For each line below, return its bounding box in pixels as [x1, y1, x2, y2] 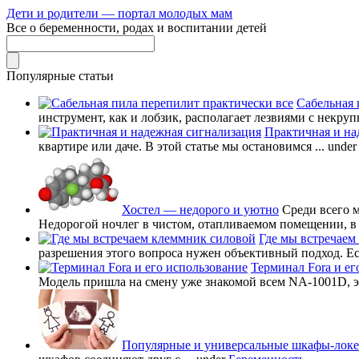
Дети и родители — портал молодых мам [6, 6, 232, 20]
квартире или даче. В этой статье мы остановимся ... [38, 139, 325, 153]
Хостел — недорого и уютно [122, 203, 279, 216]
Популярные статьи [6, 69, 114, 83]
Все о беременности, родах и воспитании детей [6, 21, 267, 34]
